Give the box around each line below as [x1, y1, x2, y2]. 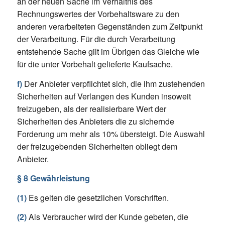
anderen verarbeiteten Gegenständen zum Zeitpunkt [17, 20, 202, 32]
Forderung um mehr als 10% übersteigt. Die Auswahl [17, 128, 205, 140]
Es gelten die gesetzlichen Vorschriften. [26, 191, 169, 203]
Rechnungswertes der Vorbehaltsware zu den [17, 8, 179, 20]
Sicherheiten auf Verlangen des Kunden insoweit [17, 90, 191, 102]
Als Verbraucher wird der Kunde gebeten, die [26, 211, 188, 223]
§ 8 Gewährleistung [17, 172, 90, 184]
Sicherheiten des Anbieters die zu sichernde [17, 115, 174, 127]
